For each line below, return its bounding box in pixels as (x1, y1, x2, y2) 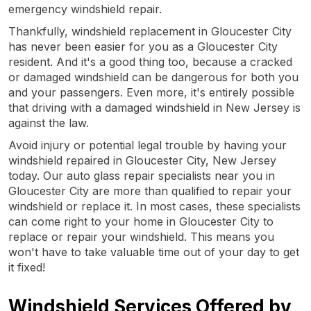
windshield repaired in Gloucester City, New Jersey (8, 153, 276, 167)
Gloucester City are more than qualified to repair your (8, 183, 292, 198)
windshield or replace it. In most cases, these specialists (8, 199, 301, 213)
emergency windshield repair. (8, 1, 162, 16)
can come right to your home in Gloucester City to (8, 214, 274, 228)
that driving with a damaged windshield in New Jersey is (8, 100, 301, 115)
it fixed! (8, 260, 45, 274)
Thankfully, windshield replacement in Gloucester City (8, 24, 292, 38)
